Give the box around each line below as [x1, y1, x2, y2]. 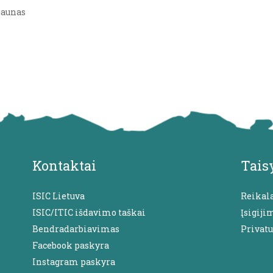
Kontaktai [32, 156, 97, 174]
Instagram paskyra [32, 255, 116, 268]
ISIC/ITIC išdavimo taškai [32, 206, 146, 218]
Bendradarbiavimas [32, 222, 120, 235]
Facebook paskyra [32, 239, 110, 251]
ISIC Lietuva [32, 190, 85, 202]
